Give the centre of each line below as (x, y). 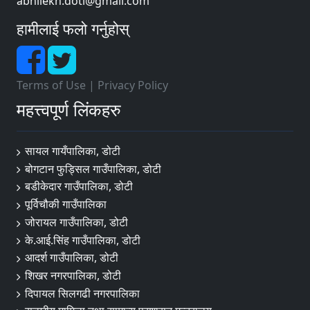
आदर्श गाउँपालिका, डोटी (72, 258)
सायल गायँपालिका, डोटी (73, 151)
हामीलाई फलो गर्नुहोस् (73, 29)
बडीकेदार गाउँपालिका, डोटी (79, 186)
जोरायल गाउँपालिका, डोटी (76, 222)
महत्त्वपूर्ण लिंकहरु (69, 109)
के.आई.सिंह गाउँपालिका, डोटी (83, 240)
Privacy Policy (133, 85)
